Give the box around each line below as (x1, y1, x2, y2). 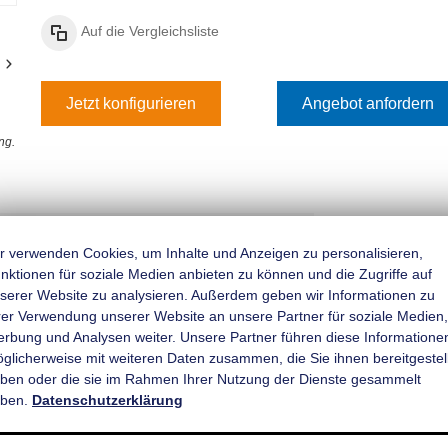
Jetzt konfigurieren (65, 94, 196, 112)
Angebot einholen (177, 226, 304, 244)
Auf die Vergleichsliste (80, 23, 219, 40)
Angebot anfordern (302, 94, 435, 112)
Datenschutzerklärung (32, 391, 183, 408)
